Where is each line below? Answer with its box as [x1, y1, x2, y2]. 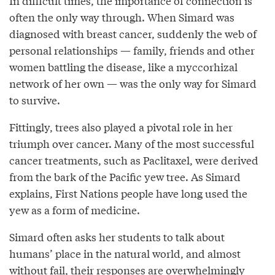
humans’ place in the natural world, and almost [9, 246, 241, 261]
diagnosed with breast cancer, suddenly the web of [9, 26, 257, 42]
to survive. [9, 92, 60, 108]
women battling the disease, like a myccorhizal [9, 59, 238, 75]
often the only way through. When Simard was [9, 9, 234, 25]
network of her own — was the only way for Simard [9, 76, 257, 91]
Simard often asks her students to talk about [9, 229, 225, 245]
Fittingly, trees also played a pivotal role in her [9, 119, 233, 135]
